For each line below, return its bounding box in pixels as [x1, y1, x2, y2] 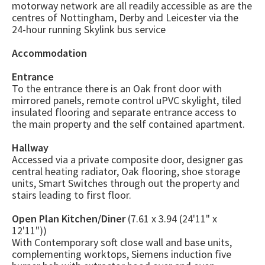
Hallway [12, 141, 49, 155]
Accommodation [12, 46, 87, 60]
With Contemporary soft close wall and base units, [12, 235, 232, 250]
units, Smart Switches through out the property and [12, 176, 240, 190]
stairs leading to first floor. [12, 188, 131, 202]
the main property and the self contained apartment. [12, 117, 245, 131]
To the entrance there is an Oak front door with [12, 82, 222, 96]
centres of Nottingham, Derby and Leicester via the [12, 11, 238, 25]
